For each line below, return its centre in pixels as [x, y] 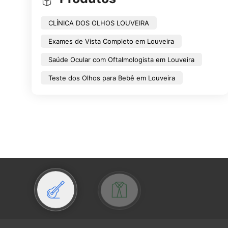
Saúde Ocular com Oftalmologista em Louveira [121, 59]
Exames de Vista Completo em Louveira [111, 41]
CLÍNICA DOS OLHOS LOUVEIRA [99, 23]
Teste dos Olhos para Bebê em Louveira [112, 78]
